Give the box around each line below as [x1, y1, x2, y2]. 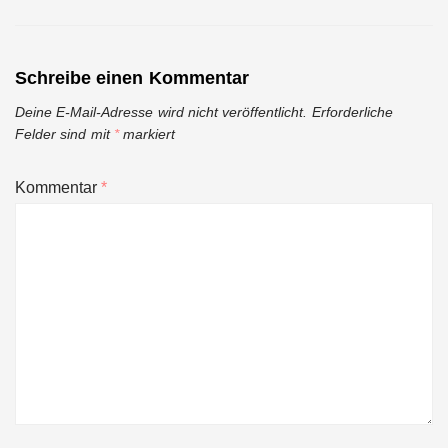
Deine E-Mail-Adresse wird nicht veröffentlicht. [15, 103, 308, 120]
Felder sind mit [15, 125, 114, 142]
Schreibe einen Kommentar [15, 67, 249, 88]
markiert [118, 125, 176, 142]
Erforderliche [311, 103, 393, 120]
